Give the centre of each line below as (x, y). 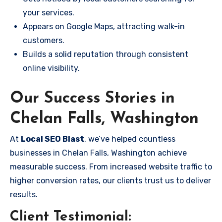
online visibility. (51, 68)
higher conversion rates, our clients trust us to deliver (111, 181)
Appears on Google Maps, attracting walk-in (104, 26)
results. (24, 194)
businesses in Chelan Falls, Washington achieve (98, 153)
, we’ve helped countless (130, 139)
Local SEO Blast (53, 139)
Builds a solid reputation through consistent (106, 54)
